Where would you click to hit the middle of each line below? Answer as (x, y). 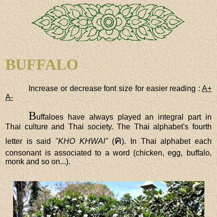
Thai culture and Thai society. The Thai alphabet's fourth (108, 126)
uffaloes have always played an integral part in (124, 117)
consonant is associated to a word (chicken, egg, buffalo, (108, 153)
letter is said (31, 141)
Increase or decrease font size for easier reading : (115, 88)
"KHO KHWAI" (82, 141)
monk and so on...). (38, 161)
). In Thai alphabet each (167, 141)
